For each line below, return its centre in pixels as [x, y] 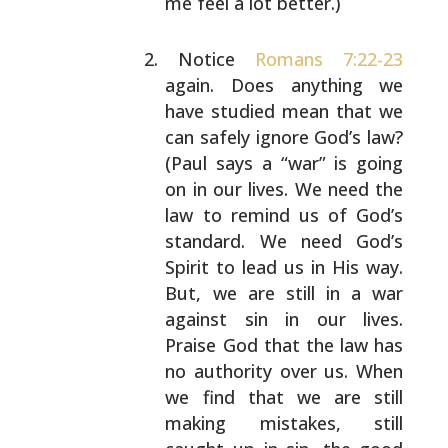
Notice [216, 59]
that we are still [319, 397]
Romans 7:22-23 [329, 59]
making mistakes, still [284, 423]
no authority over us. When [284, 371]
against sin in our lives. [284, 319]
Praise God [211, 345]
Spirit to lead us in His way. [284, 267]
